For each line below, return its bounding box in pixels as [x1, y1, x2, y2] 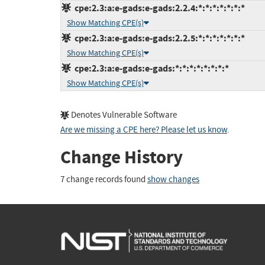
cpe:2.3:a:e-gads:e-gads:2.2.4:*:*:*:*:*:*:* [71, 2, 245, 15]
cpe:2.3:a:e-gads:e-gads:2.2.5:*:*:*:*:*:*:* [71, 32, 245, 45]
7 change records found [60, 173, 147, 185]
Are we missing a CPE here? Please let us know [60, 124, 227, 136]
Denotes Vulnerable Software [69, 109, 177, 121]
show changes [147, 173, 199, 185]
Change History [60, 145, 183, 170]
